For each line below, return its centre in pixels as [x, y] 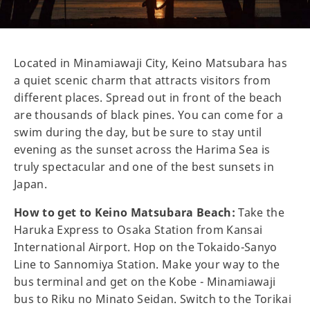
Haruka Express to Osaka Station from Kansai [138, 229]
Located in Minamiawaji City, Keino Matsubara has [151, 63]
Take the [260, 212]
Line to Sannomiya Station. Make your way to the [147, 264]
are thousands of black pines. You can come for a [149, 115]
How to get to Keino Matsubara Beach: [125, 212]
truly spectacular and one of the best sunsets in [144, 166]
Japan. [31, 184]
